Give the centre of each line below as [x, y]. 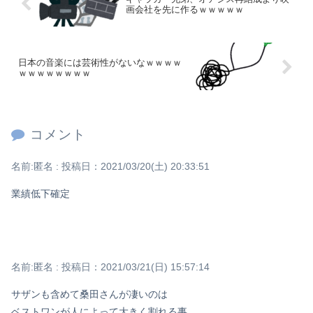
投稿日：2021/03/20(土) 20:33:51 [136, 166]
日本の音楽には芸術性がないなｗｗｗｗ [100, 62]
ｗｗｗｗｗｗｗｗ [54, 73]
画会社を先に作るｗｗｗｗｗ [184, 9]
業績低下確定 [41, 193]
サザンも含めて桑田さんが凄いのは [89, 294]
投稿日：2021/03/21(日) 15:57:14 [136, 267]
